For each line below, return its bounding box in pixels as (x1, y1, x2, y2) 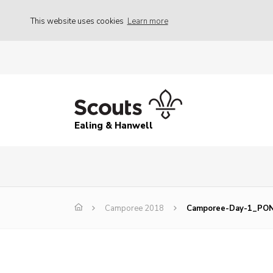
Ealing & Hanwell (74, 119, 153, 132)
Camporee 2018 (105, 203, 164, 214)
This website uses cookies (30, 15, 126, 27)
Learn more (127, 15, 168, 27)
